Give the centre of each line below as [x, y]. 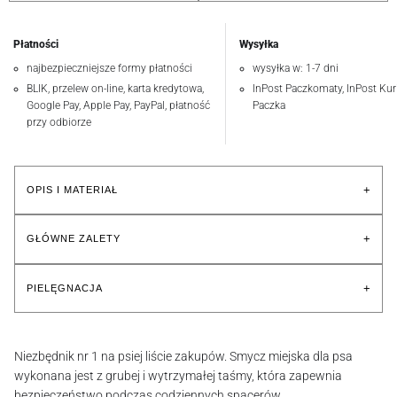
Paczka [269, 105]
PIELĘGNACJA [65, 288]
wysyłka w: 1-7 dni [296, 68]
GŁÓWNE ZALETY [74, 239]
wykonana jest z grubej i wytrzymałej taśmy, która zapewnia [178, 375]
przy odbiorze [59, 122]
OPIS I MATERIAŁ [72, 189]
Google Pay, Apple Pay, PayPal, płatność [118, 105]
